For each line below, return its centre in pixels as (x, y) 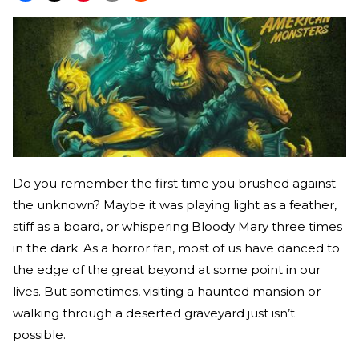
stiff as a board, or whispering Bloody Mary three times (177, 227)
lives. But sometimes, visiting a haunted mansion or (167, 292)
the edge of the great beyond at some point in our (167, 270)
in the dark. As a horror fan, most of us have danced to (176, 248)
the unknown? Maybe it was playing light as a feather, (175, 205)
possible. (39, 335)
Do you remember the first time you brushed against (174, 184)
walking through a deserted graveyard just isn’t (154, 313)
